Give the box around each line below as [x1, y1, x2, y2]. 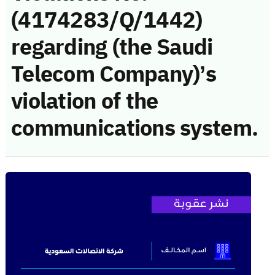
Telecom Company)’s [11, 57, 217, 91]
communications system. [11, 111, 258, 145]
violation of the [11, 84, 158, 118]
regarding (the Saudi [11, 30, 213, 64]
